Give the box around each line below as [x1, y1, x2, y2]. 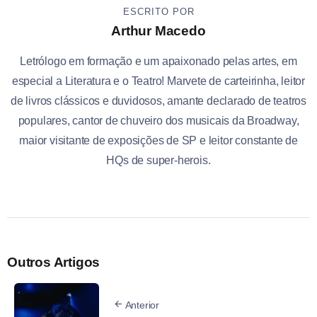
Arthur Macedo [111, 23, 206, 38]
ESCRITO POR [122, 6, 195, 17]
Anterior [125, 299, 160, 311]
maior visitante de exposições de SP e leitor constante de [19, 134, 298, 146]
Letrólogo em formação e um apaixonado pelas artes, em [20, 54, 297, 67]
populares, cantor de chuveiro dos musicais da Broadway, [18, 114, 299, 127]
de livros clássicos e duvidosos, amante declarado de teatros [11, 94, 306, 107]
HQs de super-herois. [106, 154, 211, 166]
